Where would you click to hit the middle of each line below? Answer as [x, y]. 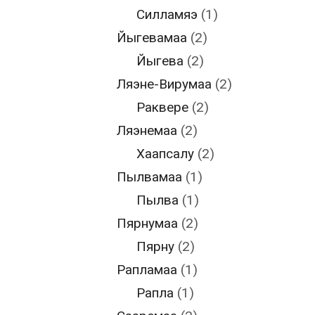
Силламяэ [167, 14]
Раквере [162, 107]
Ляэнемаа [147, 130]
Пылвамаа [149, 177]
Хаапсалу [165, 154]
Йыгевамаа [152, 38]
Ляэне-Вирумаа [164, 84]
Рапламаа [147, 270]
